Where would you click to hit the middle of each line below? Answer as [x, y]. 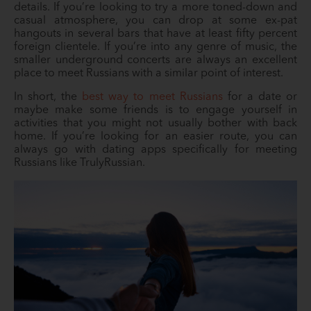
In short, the [48, 97]
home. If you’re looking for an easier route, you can [155, 137]
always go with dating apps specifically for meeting [155, 150]
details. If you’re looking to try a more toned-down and [155, 8]
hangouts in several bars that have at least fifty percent [155, 34]
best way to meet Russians [152, 97]
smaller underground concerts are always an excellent [155, 60]
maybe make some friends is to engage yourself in [155, 110]
